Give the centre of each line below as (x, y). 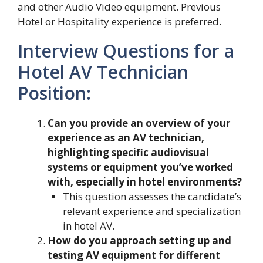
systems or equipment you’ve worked (140, 167)
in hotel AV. (88, 226)
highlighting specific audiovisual (128, 152)
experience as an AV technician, (126, 138)
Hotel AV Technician (103, 72)
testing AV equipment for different (134, 255)
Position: (54, 93)
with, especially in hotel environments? (145, 182)
